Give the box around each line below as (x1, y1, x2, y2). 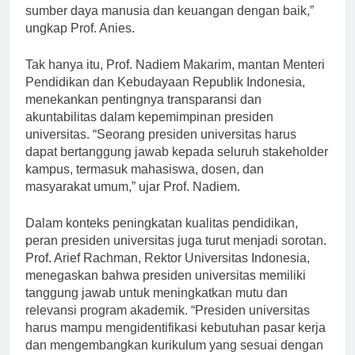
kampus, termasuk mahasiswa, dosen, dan (25, 177, 264, 191)
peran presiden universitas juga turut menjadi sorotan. (25, 248, 326, 262)
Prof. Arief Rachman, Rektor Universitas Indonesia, (25, 265, 310, 280)
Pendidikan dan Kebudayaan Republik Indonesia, (25, 90, 305, 104)
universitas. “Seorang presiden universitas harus (25, 142, 296, 156)
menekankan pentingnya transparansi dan (25, 107, 261, 121)
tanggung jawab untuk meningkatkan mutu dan (25, 300, 288, 315)
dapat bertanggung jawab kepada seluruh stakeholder (25, 159, 328, 174)
